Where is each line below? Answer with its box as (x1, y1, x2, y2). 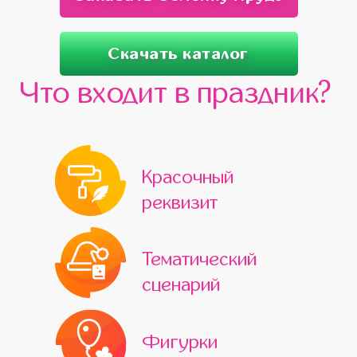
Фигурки (143, 331, 218, 352)
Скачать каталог (108, 45, 249, 62)
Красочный (142, 167, 233, 187)
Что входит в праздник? (20, 77, 331, 109)
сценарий (142, 275, 220, 295)
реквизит (142, 193, 218, 213)
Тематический (142, 249, 257, 269)
